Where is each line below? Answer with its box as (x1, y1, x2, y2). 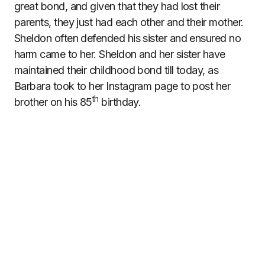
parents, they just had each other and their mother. (14, 16, 244, 28)
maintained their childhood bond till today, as (14, 64, 219, 76)
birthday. (98, 96, 141, 108)
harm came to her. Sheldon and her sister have (14, 48, 225, 60)
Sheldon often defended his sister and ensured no (14, 32, 241, 44)
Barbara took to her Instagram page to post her (14, 80, 231, 92)
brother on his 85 (14, 96, 92, 108)
